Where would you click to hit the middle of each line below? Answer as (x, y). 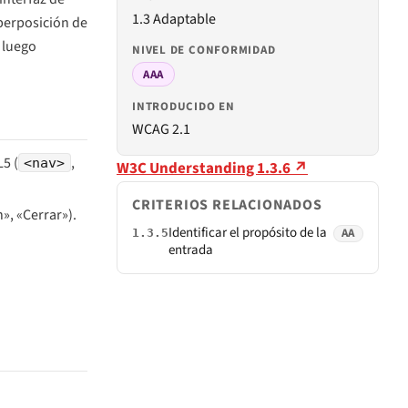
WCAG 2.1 (161, 130)
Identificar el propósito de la (248, 233)
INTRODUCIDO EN (184, 107)
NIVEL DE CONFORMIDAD (204, 51)
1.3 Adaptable (174, 20)
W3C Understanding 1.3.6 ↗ (212, 169)
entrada (191, 250)
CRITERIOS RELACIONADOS (227, 205)
